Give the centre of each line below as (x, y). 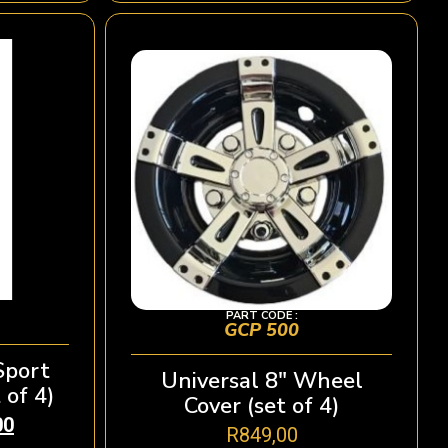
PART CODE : (261, 315)
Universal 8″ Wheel (261, 380)
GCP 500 (262, 329)
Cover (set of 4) (262, 405)
